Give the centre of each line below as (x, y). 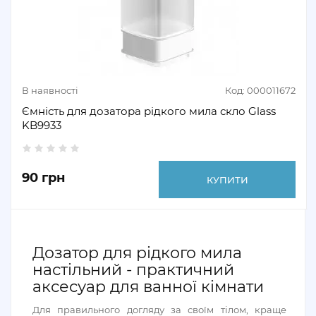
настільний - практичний (133, 270)
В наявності (50, 90)
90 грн (43, 178)
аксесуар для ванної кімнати (148, 287)
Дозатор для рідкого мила (137, 253)
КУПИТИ (227, 180)
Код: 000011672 (260, 90)
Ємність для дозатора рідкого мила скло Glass (149, 111)
